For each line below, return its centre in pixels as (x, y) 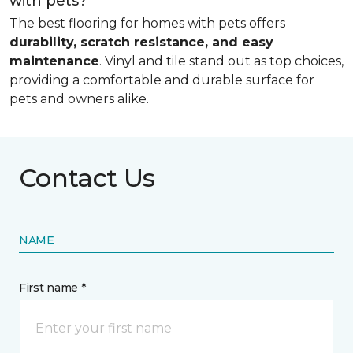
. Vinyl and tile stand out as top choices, (221, 61)
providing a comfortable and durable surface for (162, 80)
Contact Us (87, 178)
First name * (52, 288)
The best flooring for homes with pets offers (147, 23)
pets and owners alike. (79, 99)
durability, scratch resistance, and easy (141, 42)
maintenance (54, 61)
